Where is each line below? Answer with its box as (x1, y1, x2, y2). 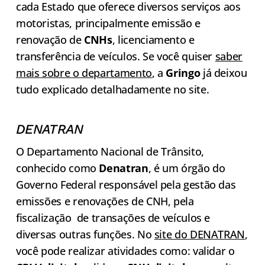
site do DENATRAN (154, 227, 245, 242)
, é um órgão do (148, 161, 225, 176)
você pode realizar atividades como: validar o (15, 244, 235, 258)
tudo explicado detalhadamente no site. (15, 82, 212, 97)
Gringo (166, 66, 201, 80)
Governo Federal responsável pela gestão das (15, 177, 236, 192)
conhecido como (15, 161, 99, 176)
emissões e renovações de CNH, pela (15, 194, 194, 209)
